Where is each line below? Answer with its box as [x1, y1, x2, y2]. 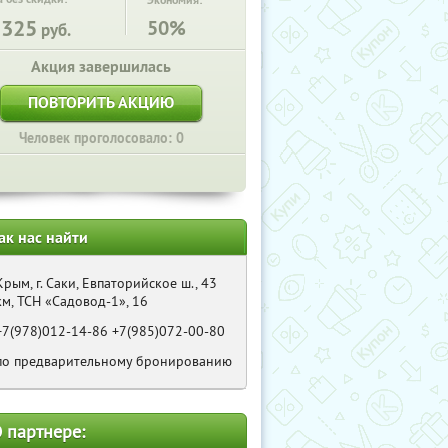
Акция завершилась [31, 56, 171, 77]
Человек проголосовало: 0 [18, 129, 184, 147]
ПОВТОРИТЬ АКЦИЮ [28, 92, 174, 113]
